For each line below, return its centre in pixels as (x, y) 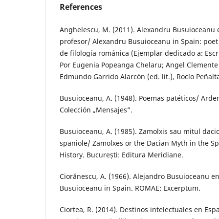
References (81, 7)
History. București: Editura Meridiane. (121, 155)
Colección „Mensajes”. (96, 110)
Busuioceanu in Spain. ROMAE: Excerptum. (130, 188)
